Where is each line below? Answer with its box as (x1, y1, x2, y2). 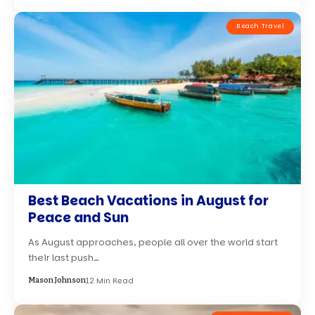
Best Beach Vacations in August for (28, 191, 269, 210)
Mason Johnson (28, 275, 86, 285)
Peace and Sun (28, 207, 129, 227)
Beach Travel (236, 22, 285, 31)
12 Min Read (86, 274, 134, 286)
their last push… (28, 250, 100, 264)
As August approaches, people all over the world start (28, 235, 278, 249)
